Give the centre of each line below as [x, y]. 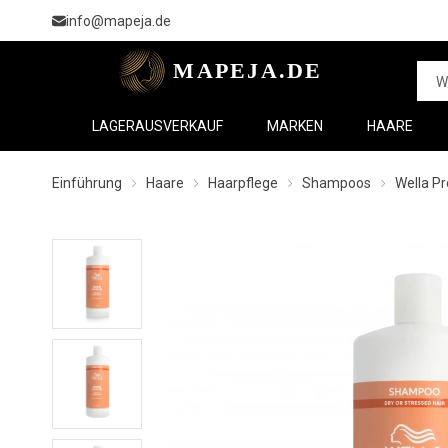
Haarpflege [243, 183]
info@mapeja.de [118, 20]
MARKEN [295, 126]
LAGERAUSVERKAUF [157, 126]
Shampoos [336, 183]
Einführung [87, 183]
